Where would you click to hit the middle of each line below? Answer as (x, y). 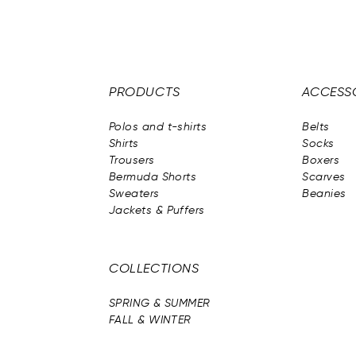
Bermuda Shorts (153, 177)
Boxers (321, 160)
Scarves (324, 177)
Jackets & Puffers (157, 210)
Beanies (324, 193)
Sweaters (134, 193)
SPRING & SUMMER (160, 304)
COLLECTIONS (154, 269)
